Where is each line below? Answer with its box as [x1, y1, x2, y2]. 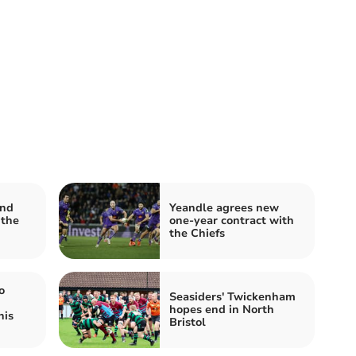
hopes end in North [169, 301, 274, 317]
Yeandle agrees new [169, 199, 279, 215]
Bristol [169, 314, 206, 330]
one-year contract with [169, 212, 294, 228]
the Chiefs [169, 225, 225, 241]
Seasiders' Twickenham [169, 288, 296, 304]
